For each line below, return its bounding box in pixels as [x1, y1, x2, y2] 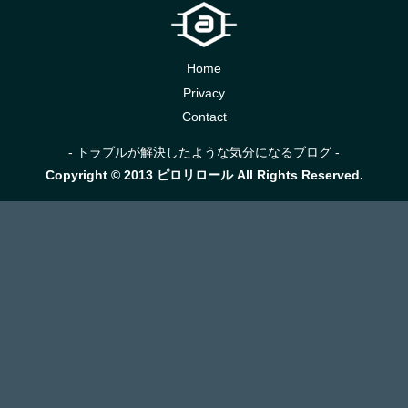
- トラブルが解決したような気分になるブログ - [68, 145, 340, 160]
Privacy [183, 85, 225, 100]
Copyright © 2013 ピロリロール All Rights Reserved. [45, 168, 363, 183]
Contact [181, 109, 227, 124]
